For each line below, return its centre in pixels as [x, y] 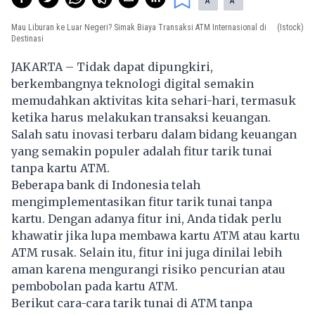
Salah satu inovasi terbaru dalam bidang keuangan [154, 135]
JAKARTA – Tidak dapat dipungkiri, [112, 67]
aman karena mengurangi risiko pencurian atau [148, 270]
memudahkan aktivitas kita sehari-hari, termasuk [154, 101]
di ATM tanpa [213, 303]
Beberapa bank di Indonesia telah [106, 185]
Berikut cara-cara [62, 303]
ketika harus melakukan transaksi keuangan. [141, 118]
